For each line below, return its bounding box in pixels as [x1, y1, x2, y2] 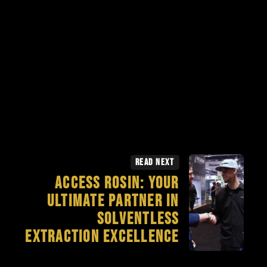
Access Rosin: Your [55, 173, 179, 194]
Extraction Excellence [25, 227, 179, 247]
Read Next [135, 157, 175, 169]
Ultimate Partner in [46, 191, 179, 212]
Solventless [97, 209, 179, 229]
